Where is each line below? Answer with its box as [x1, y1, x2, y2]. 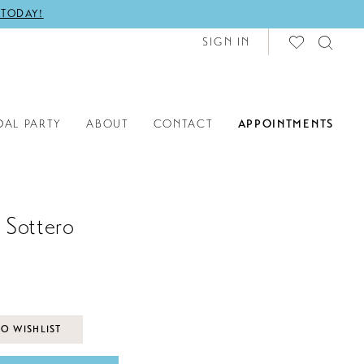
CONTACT [153, 116, 214, 131]
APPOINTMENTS [237, 116, 334, 131]
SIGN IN [201, 35, 251, 50]
